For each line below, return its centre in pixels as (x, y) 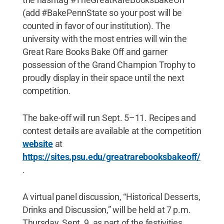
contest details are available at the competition (112, 130)
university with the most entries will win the (104, 38)
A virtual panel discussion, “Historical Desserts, (111, 196)
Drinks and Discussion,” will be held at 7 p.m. (106, 209)
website (37, 143)
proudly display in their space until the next (103, 77)
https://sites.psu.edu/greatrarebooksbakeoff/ (111, 156)
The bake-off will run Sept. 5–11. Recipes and (109, 117)
